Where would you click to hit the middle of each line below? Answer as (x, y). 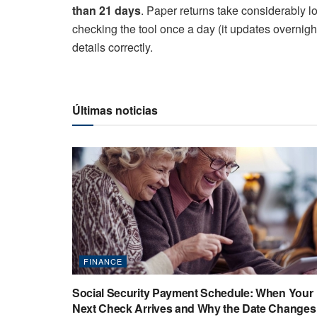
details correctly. (113, 47)
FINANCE (103, 261)
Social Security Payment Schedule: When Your (193, 293)
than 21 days (106, 11)
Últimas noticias (115, 110)
